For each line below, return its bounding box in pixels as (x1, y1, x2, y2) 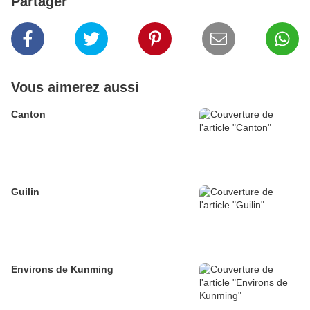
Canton (11, 109, 46, 120)
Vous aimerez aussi (11, 80, 139, 95)
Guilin (11, 186, 39, 198)
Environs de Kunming (11, 264, 113, 275)
